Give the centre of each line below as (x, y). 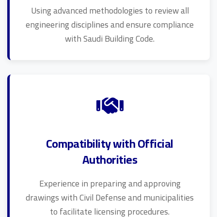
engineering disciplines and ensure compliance (110, 24)
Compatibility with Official (110, 144)
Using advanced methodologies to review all (110, 10)
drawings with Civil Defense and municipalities (110, 197)
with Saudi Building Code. (110, 39)
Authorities (110, 160)
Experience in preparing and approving (110, 183)
